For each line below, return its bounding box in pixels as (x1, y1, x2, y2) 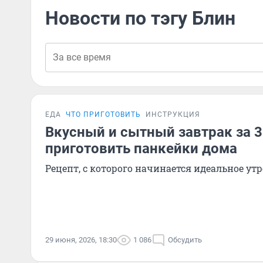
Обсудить (168, 235, 202, 244)
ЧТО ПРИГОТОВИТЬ (66, 110, 141, 119)
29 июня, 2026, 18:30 (45, 235, 117, 244)
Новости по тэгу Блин (45, 7, 235, 29)
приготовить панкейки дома (45, 140, 237, 157)
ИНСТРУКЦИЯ (146, 110, 200, 119)
